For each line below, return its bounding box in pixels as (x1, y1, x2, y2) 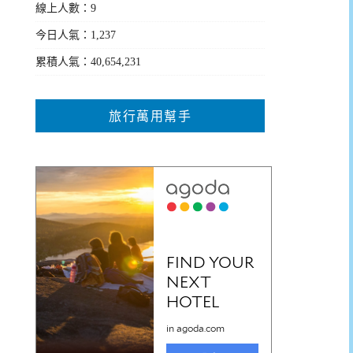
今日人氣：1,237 (35, 28, 117, 41)
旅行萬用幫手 (109, 109, 192, 123)
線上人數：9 (35, 2, 97, 14)
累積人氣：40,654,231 (35, 55, 142, 68)
